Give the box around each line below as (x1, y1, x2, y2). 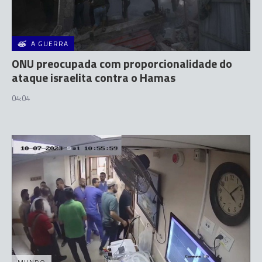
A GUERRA (31, 38, 68, 50)
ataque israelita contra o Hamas (12, 68, 175, 87)
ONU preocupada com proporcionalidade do (12, 54, 232, 73)
